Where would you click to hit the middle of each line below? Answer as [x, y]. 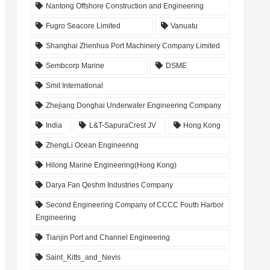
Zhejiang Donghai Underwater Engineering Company [133, 106]
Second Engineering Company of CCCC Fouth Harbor [134, 205]
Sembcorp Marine [75, 66]
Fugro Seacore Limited [83, 26]
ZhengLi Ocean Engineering [92, 146]
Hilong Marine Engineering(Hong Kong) [111, 165]
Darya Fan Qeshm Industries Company [109, 185]
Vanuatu [184, 26]
